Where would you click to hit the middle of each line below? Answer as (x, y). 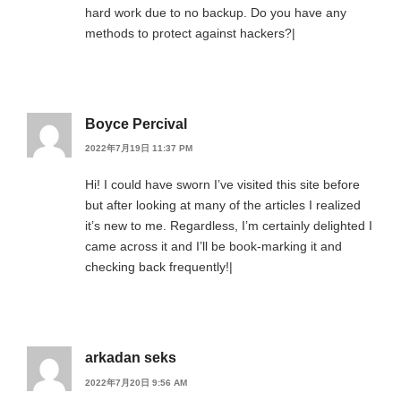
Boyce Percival (136, 124)
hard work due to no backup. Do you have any (216, 13)
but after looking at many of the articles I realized (223, 205)
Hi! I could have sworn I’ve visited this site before (222, 185)
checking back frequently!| (159, 267)
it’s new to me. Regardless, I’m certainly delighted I (229, 226)
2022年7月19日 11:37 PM (139, 149)
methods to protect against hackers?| (190, 33)
